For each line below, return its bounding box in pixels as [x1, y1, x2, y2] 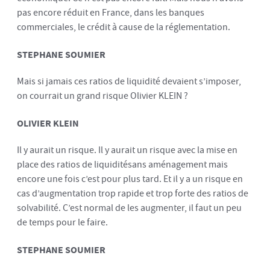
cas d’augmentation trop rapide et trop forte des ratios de [17, 186, 248, 201]
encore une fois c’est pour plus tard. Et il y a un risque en [17, 172, 243, 186]
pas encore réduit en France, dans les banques [17, 5, 204, 20]
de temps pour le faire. [17, 215, 108, 230]
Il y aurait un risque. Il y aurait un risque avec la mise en [17, 143, 237, 157]
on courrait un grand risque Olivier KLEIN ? [17, 89, 188, 103]
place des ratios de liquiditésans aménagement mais [17, 157, 228, 172]
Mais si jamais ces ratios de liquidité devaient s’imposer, [17, 74, 241, 89]
